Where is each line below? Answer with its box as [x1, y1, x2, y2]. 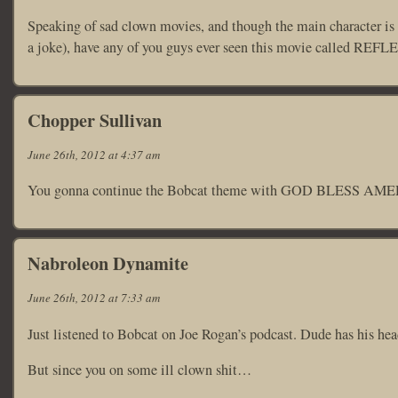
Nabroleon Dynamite [28, 250, 188, 277]
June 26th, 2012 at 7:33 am [28, 290, 160, 306]
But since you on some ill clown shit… [28, 359, 251, 379]
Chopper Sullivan [28, 106, 162, 133]
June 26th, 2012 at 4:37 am [28, 146, 160, 163]
